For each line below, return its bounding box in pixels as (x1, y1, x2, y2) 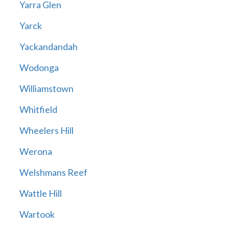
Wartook (19, 209, 55, 220)
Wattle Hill (19, 188, 62, 199)
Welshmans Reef (19, 167, 87, 178)
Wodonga (19, 62, 59, 74)
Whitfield (19, 104, 57, 116)
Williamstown (19, 83, 74, 95)
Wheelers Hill (19, 125, 74, 136)
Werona (19, 146, 52, 157)
